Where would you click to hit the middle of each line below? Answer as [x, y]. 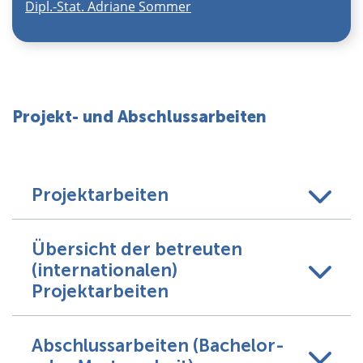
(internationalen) [105, 271]
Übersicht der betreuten [137, 250]
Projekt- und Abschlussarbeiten [139, 117]
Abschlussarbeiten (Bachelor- [158, 346]
